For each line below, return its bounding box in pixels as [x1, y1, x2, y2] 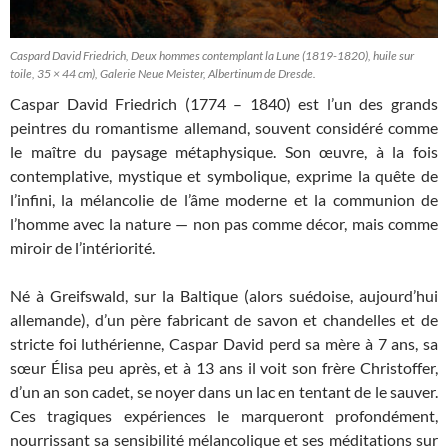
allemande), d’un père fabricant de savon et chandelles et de [10, 310, 438, 330]
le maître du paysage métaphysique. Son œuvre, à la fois [10, 142, 438, 162]
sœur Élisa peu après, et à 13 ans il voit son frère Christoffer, [10, 358, 438, 378]
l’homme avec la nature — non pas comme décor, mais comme [10, 214, 438, 234]
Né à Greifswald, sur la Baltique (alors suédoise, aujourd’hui [10, 286, 438, 306]
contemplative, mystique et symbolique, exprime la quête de [10, 166, 438, 186]
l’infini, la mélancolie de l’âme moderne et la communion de [10, 190, 438, 210]
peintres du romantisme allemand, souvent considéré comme [10, 118, 438, 138]
